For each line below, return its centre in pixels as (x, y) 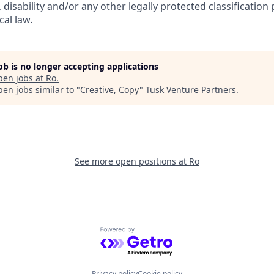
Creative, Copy (110, 89)
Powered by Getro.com (153, 233)
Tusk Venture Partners (191, 89)
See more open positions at (132, 161)
